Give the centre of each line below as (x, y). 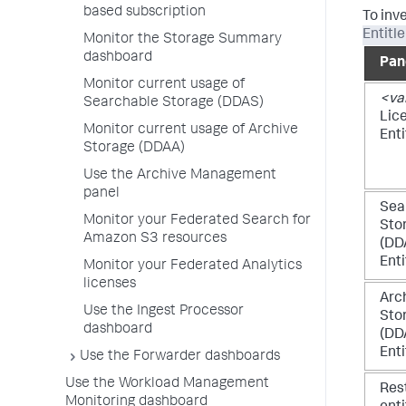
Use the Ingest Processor (164, 312)
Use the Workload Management (167, 384)
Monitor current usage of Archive (191, 130)
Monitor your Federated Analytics (193, 266)
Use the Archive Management (180, 176)
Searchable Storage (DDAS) (174, 103)
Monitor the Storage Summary (183, 40)
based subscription (145, 13)
